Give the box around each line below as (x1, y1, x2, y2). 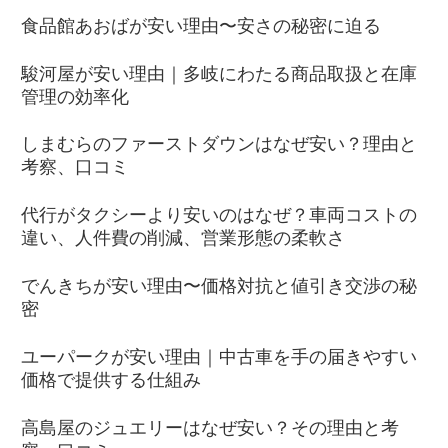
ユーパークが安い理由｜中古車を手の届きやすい (21, 346, 417, 367)
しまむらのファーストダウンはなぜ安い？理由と (21, 134, 417, 155)
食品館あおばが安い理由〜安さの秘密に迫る (21, 15, 381, 36)
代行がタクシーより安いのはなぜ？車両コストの (21, 205, 417, 226)
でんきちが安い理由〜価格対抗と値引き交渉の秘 (21, 275, 417, 296)
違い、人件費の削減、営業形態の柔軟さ (21, 228, 345, 249)
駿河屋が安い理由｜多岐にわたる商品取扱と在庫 (21, 63, 417, 84)
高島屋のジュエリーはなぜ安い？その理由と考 (21, 417, 399, 438)
